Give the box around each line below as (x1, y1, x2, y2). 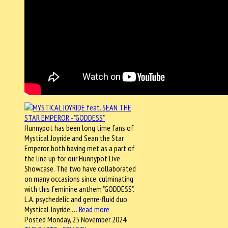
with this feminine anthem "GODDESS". (24, 183, 134, 194)
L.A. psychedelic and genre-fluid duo (24, 193, 127, 204)
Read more (79, 204, 109, 214)
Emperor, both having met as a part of (24, 142, 135, 153)
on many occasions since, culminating (24, 173, 133, 184)
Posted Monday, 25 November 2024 (24, 214, 126, 224)
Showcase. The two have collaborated (24, 163, 136, 174)
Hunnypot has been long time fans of (24, 122, 134, 133)
